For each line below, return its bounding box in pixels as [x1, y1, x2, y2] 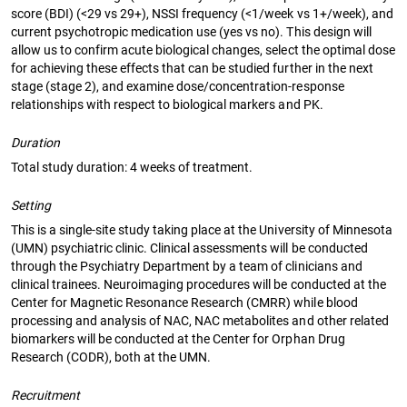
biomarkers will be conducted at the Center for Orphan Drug [11, 331, 345, 346]
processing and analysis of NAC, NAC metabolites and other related [11, 313, 389, 328]
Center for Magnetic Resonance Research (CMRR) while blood [11, 294, 358, 310]
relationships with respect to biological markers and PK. [11, 96, 323, 112]
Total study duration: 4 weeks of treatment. [11, 159, 253, 174]
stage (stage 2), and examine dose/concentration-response [11, 78, 344, 94]
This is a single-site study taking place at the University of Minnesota [11, 222, 392, 237]
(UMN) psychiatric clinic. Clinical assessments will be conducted [11, 240, 368, 255]
